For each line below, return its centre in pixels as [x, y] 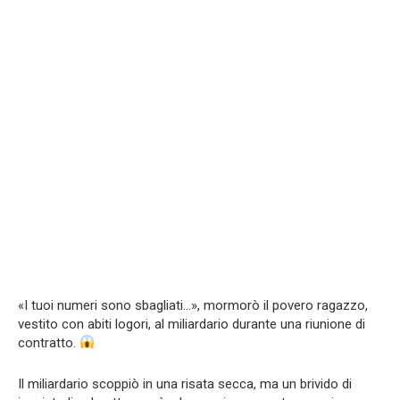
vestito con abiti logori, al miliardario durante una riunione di [192, 324]
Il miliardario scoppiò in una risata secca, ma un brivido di [185, 383]
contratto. [49, 342]
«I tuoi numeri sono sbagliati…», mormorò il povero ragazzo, [193, 305]
